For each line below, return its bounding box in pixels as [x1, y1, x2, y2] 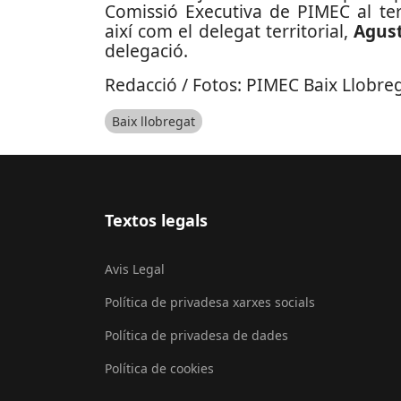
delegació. [105, 38, 188, 63]
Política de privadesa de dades [105, 326, 288, 344]
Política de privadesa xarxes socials [105, 293, 315, 311]
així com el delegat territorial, [105, 19, 354, 43]
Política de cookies [105, 359, 214, 377]
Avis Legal [105, 260, 165, 277]
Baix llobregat [112, 113, 195, 131]
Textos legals [105, 209, 208, 231]
